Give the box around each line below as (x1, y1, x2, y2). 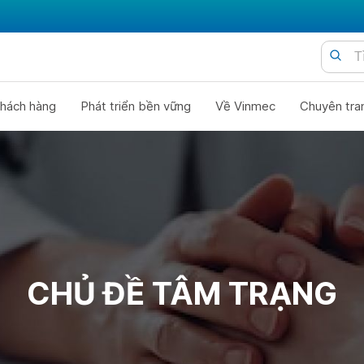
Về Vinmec (214, 98, 275, 114)
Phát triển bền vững (80, 98, 191, 114)
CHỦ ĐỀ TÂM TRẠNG (27, 275, 337, 312)
